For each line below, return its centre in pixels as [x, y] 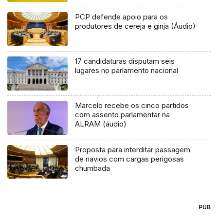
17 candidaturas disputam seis [125, 61]
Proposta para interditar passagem [133, 149]
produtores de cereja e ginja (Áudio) [136, 26]
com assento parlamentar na [123, 114]
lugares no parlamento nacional [127, 70]
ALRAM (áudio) [101, 124]
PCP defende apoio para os [122, 17]
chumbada [93, 168]
